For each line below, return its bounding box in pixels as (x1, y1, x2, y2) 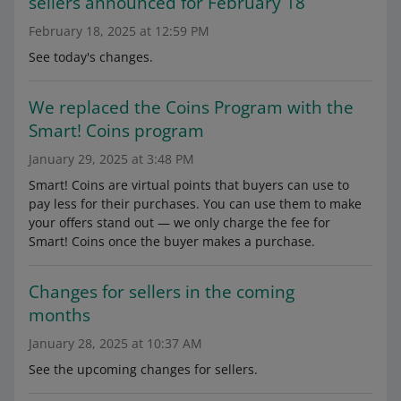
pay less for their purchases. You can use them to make (29, 195, 362, 212)
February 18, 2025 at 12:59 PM (29, 22, 209, 39)
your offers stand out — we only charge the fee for (29, 214, 330, 231)
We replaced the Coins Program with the (29, 96, 354, 119)
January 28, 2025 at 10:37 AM (29, 335, 202, 352)
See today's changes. (29, 48, 153, 65)
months (29, 303, 90, 327)
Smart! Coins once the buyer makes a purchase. (29, 233, 315, 250)
